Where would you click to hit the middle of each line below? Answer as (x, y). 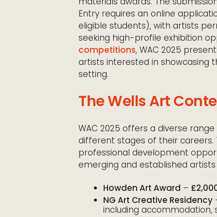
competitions (107, 50)
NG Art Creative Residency (158, 200)
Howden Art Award (142, 188)
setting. (93, 74)
